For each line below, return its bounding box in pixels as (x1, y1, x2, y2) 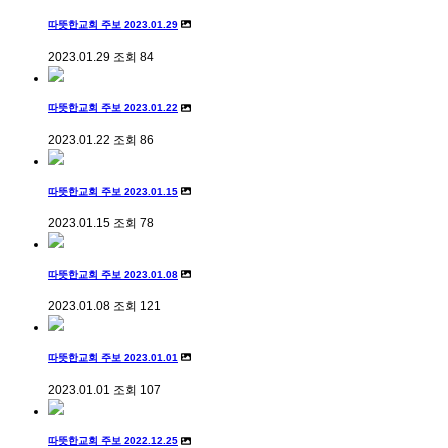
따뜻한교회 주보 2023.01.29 (48, 19, 178, 31)
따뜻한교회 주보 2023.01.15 (48, 185, 178, 197)
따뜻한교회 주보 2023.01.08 (48, 268, 178, 280)
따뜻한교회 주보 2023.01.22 (48, 102, 178, 114)
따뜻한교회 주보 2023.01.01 (48, 352, 178, 364)
